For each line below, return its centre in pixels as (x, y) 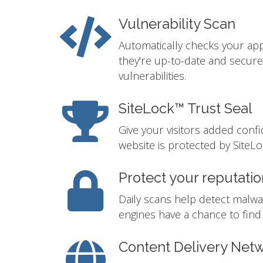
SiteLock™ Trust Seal (186, 109)
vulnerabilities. (152, 76)
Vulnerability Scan (177, 24)
